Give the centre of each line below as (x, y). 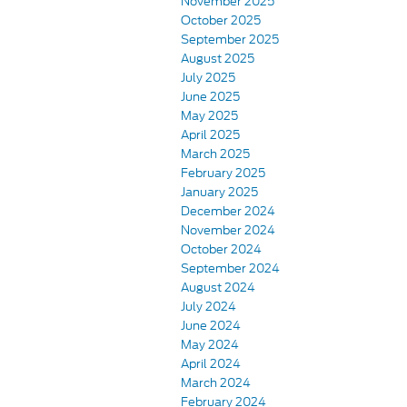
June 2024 (211, 325)
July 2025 (208, 77)
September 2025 (230, 39)
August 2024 (218, 287)
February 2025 (223, 173)
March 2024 (216, 382)
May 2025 (209, 115)
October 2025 (221, 20)
